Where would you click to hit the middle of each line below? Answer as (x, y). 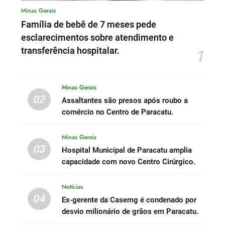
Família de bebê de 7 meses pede (89, 25)
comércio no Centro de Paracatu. (117, 112)
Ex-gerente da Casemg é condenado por (129, 200)
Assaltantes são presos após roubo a (125, 101)
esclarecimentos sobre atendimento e (97, 38)
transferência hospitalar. (70, 51)
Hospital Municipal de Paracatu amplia (127, 150)
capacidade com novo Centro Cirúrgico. (128, 162)
